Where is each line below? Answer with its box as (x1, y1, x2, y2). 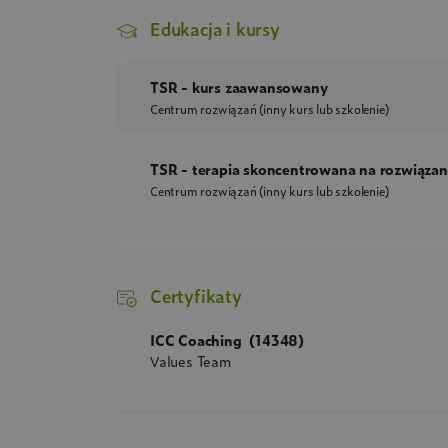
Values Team (150, 349, 231, 371)
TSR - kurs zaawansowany (150, 76, 328, 98)
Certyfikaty (150, 283, 242, 309)
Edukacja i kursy (150, 15, 280, 41)
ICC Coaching (150, 328, 246, 350)
